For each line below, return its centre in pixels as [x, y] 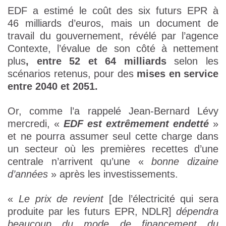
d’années [28, 174]
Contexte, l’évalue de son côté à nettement [113, 49]
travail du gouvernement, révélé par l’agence [113, 36]
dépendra [197, 212]
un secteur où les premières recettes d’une [113, 149]
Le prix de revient [61, 199]
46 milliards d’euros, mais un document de [113, 23]
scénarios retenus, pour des [72, 74]
